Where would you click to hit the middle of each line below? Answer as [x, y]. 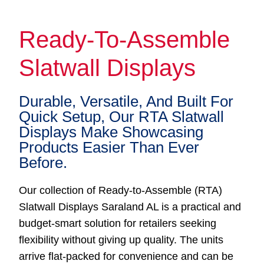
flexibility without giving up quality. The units [121, 240]
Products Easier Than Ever [109, 147]
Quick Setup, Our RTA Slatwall [122, 116]
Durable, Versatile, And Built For [126, 101]
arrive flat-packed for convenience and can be [126, 256]
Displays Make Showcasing [111, 132]
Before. [43, 162]
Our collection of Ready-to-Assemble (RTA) [121, 190]
